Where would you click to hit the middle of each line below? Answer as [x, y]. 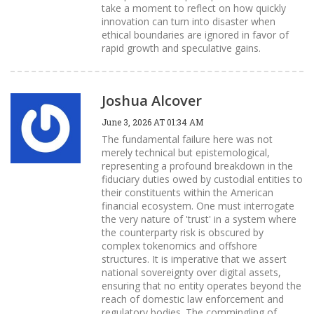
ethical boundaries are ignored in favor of [195, 34]
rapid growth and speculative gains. [181, 48]
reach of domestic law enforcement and [193, 299]
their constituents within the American [187, 192]
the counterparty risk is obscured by [183, 232]
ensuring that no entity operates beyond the [202, 285]
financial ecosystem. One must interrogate [198, 205]
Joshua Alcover [152, 100]
